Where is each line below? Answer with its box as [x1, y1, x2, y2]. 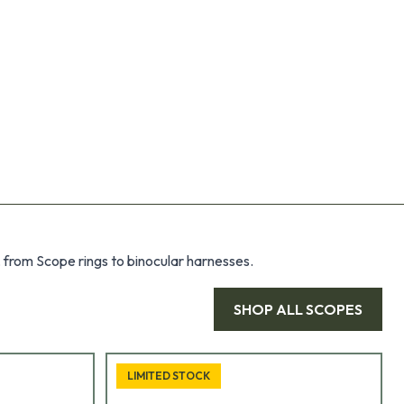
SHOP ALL [234, 300, 306, 319]
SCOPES [306, 300, 363, 319]
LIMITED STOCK [126, 369, 210, 383]
